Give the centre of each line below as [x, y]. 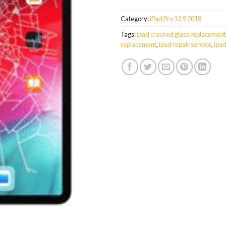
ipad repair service [185, 44]
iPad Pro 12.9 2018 [176, 18]
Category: [135, 18]
